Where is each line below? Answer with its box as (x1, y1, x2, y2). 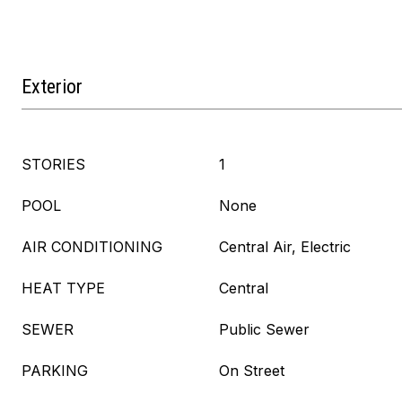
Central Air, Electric (219, 238, 351, 256)
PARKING (22, 362, 88, 380)
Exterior (22, 75, 83, 98)
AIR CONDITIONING (22, 238, 162, 256)
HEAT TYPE (22, 279, 105, 297)
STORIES (22, 155, 85, 173)
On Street (219, 362, 284, 380)
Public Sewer (219, 320, 310, 338)
